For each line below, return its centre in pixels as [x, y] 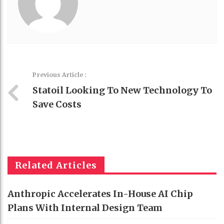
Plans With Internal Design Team [85, 208]
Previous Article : [59, 75]
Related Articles [56, 165]
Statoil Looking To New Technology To [122, 90]
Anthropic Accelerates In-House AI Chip [100, 194]
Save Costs [57, 104]
